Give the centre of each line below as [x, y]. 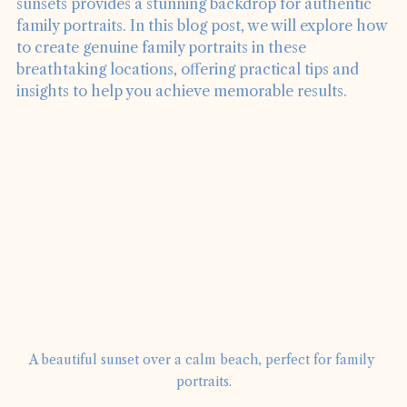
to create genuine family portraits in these [163, 73]
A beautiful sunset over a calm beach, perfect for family [203, 385]
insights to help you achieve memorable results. [182, 117]
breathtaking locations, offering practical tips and [189, 95]
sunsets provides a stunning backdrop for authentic [196, 30]
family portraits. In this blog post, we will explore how [203, 51]
